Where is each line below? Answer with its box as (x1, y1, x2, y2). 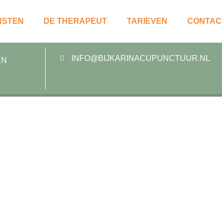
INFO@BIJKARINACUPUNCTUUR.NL (71, 54, 210, 62)
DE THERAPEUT (43, 17, 107, 25)
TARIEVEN (126, 17, 167, 25)
